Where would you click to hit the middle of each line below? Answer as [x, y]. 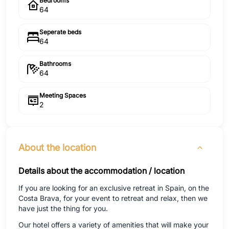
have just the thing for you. [63, 208]
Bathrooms [55, 63]
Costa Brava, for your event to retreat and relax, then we [113, 198]
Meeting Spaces [63, 95]
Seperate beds [60, 32]
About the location [57, 147]
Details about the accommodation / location [101, 170]
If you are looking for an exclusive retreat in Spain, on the [114, 188]
